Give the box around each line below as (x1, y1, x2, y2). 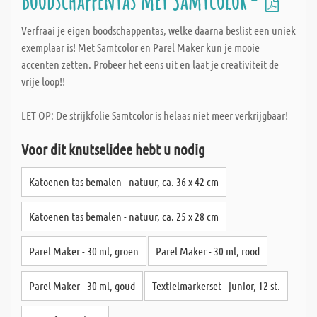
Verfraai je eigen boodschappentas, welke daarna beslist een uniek (21, 23, 296, 37)
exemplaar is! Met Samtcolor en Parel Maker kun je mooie (21, 40, 260, 54)
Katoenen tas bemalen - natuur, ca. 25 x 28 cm (29, 209, 219, 223)
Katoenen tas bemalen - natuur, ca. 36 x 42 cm (29, 175, 219, 188)
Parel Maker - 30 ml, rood (156, 244, 260, 258)
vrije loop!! (21, 74, 65, 88)
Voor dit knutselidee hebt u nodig (21, 140, 205, 158)
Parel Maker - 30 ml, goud (29, 279, 135, 292)
